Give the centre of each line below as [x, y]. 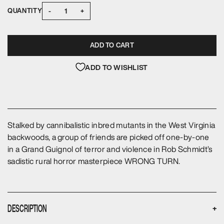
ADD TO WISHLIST [116, 67]
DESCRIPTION [27, 208]
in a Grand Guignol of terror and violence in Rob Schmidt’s [110, 149]
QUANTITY [25, 11]
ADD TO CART [112, 45]
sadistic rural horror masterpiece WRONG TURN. [94, 161]
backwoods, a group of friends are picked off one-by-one [108, 137]
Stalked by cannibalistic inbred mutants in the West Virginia [111, 125]
